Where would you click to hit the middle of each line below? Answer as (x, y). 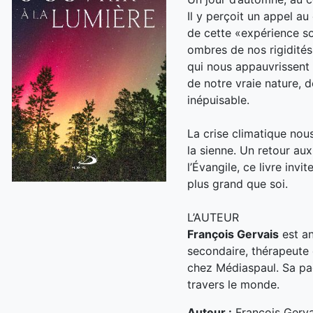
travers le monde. (234, 284)
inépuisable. (219, 100)
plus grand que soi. (238, 183)
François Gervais (233, 234)
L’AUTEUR (213, 217)
